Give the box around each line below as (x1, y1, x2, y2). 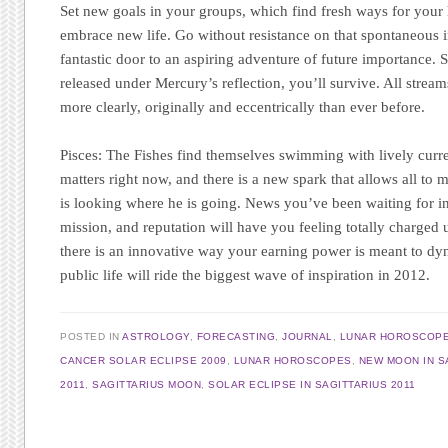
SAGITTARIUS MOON (92, 378, 202, 390)
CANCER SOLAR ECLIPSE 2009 (60, 354, 227, 366)
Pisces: (60, 147, 103, 164)
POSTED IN (60, 330, 123, 342)
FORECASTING (196, 330, 276, 342)
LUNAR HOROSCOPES (233, 354, 352, 366)
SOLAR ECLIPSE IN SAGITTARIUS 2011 (208, 378, 416, 390)
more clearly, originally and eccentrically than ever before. (60, 99, 426, 116)
